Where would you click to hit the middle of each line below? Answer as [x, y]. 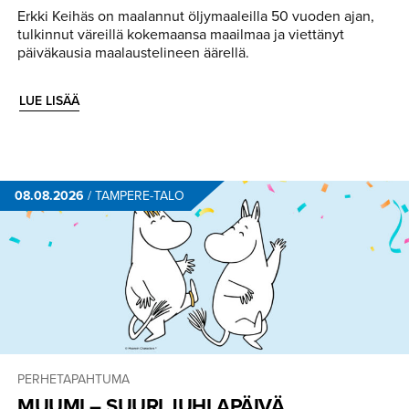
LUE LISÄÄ [49, 100]
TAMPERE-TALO [140, 195]
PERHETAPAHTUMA [73, 379]
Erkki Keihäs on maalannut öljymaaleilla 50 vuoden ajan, [196, 16]
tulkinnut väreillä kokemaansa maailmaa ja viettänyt [181, 34]
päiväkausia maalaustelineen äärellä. [133, 52]
